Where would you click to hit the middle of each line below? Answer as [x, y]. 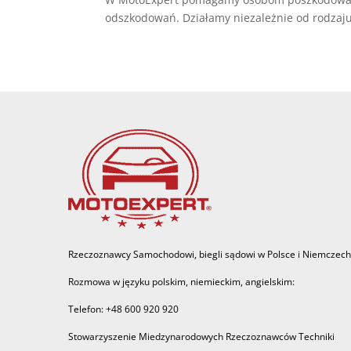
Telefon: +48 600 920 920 [123, 309]
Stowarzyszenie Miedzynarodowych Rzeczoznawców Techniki [201, 337]
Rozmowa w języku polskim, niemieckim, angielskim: [181, 282]
